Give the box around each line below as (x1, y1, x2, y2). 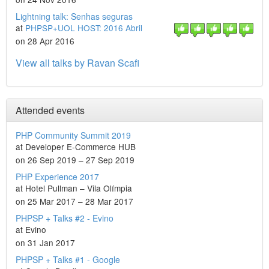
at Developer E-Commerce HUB (16, 141, 136, 153)
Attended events (16, 103, 85, 117)
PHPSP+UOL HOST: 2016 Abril (25, 22, 142, 34)
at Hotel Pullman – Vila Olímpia (16, 182, 132, 194)
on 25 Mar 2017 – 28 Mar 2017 (16, 195, 133, 207)
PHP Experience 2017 (16, 171, 99, 183)
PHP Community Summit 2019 (16, 129, 131, 141)
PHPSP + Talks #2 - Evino (16, 212, 113, 224)
